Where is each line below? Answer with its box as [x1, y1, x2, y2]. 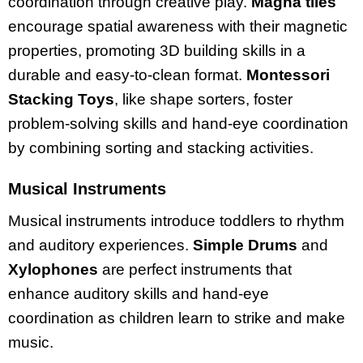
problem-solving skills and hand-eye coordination [8, 115, 348, 133]
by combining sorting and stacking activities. [8, 139, 314, 157]
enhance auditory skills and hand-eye [8, 284, 269, 302]
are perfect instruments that [98, 260, 292, 278]
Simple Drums [193, 236, 297, 254]
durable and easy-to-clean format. [8, 66, 246, 84]
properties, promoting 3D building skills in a [8, 42, 305, 60]
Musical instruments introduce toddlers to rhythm [8, 211, 344, 229]
